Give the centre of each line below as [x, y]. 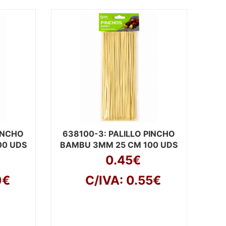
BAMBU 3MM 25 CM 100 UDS [119, 145]
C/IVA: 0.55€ [123, 180]
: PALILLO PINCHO [140, 134]
